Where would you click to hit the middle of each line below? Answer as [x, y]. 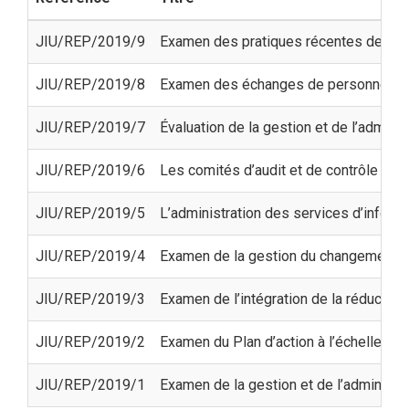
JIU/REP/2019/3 [90, 299]
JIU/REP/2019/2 [90, 341]
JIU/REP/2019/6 [90, 170]
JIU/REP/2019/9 [90, 41]
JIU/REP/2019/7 [90, 127]
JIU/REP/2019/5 [90, 213]
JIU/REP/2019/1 [90, 384]
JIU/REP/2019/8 [90, 84]
